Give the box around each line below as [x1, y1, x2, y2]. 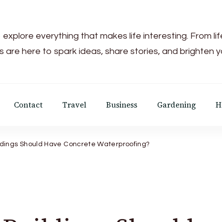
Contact [14, 100, 43, 110]
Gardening [157, 100, 196, 110]
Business [106, 100, 137, 110]
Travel [62, 100, 86, 110]
